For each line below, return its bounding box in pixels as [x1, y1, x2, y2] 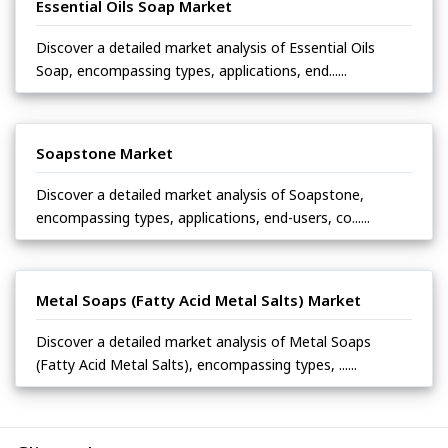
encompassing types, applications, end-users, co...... [36, 207, 370, 227]
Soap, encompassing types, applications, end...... [36, 60, 347, 80]
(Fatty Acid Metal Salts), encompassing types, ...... [36, 354, 357, 374]
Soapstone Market [36, 142, 173, 163]
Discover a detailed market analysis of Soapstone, [36, 184, 364, 204]
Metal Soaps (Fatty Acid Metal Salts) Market [36, 289, 361, 310]
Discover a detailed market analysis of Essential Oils [36, 37, 375, 57]
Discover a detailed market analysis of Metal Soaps [36, 331, 371, 351]
